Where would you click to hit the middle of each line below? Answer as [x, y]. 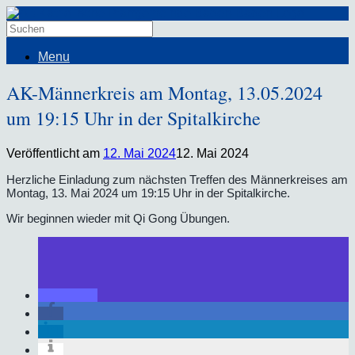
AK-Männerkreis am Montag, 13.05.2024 [164, 92]
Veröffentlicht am [55, 153]
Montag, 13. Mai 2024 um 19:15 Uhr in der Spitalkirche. [148, 193]
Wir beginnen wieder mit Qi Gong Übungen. [118, 218]
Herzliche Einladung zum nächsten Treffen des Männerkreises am [177, 179]
